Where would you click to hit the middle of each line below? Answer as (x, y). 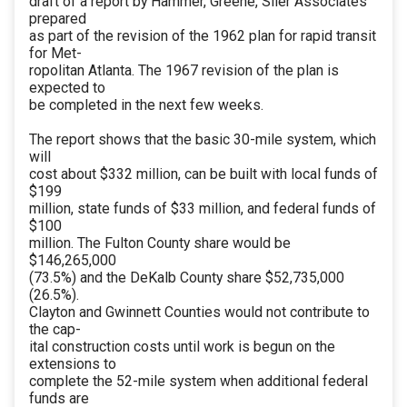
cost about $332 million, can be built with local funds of (203, 174)
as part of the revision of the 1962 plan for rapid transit (203, 36)
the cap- (55, 330)
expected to (67, 88)
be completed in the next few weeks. (146, 105)
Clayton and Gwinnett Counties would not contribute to (199, 313)
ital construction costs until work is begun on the (182, 347)
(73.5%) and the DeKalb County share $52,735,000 (187, 278)
